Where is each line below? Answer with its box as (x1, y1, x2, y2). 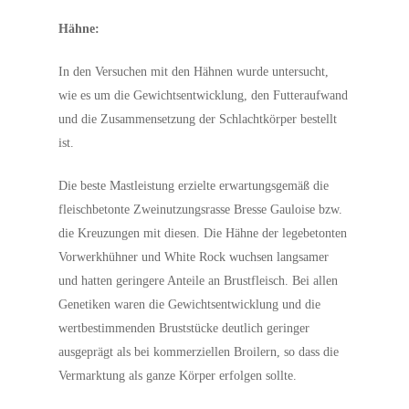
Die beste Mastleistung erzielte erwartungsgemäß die (58, 179, 330, 193)
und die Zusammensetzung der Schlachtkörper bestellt (58, 112, 338, 126)
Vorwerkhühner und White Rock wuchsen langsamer (58, 250, 330, 264)
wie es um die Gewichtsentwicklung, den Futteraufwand (58, 89, 349, 102)
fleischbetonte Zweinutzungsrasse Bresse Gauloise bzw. (58, 203, 343, 216)
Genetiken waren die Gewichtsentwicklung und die (58, 298, 321, 311)
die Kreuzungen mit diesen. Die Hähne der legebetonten (58, 226, 348, 240)
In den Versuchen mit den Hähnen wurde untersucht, (58, 65, 330, 79)
